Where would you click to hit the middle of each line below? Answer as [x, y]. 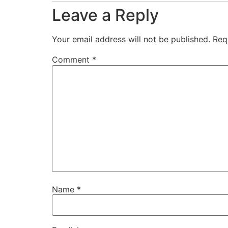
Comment [72, 60]
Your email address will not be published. [131, 39]
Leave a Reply [105, 15]
